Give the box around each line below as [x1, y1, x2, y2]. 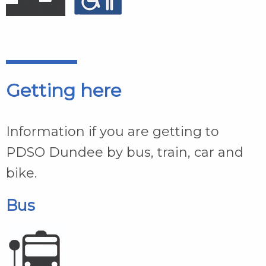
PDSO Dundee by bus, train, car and [6, 144, 243, 161]
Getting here [6, 80, 121, 102]
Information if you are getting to [6, 123, 219, 140]
